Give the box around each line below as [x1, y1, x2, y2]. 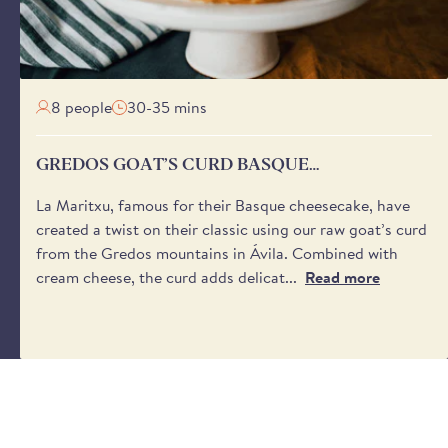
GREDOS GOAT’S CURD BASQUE [36, 154, 309, 176]
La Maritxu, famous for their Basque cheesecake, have [36, 193, 410, 218]
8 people [51, 95, 112, 120]
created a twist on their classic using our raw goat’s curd [36, 217, 427, 242]
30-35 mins [127, 95, 207, 120]
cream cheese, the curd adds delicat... [36, 265, 297, 290]
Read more [305, 265, 380, 290]
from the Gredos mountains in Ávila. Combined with [36, 241, 398, 266]
